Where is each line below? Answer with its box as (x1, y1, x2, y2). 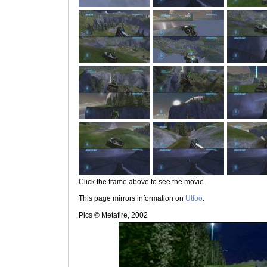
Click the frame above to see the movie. (79, 177, 206, 186)
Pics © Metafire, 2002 (79, 210, 148, 219)
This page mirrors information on (79, 194, 185, 203)
